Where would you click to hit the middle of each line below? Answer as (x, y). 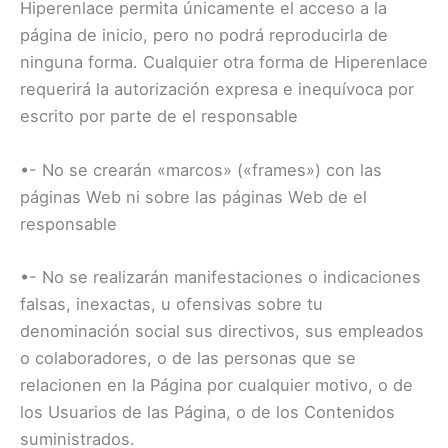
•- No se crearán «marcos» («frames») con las (201, 169)
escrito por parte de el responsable (159, 116)
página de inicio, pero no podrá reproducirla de (204, 35)
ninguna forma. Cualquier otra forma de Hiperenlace (224, 62)
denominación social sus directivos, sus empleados (222, 330)
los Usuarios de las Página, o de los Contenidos (207, 411)
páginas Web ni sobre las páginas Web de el (193, 196)
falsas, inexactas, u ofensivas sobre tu (171, 303)
